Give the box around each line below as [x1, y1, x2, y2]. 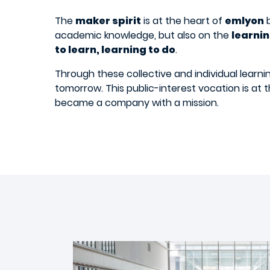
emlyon [225, 13, 264, 28]
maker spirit [75, 13, 141, 28]
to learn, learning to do [55, 42, 175, 57]
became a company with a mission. [55, 95, 219, 110]
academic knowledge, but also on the [55, 28, 231, 42]
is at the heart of [141, 13, 225, 28]
